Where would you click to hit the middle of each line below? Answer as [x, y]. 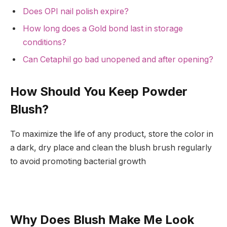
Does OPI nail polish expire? [76, 11]
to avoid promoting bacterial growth [78, 161]
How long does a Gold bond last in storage [103, 28]
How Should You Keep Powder [99, 91]
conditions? [45, 42]
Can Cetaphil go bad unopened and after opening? [118, 59]
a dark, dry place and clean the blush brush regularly [111, 147]
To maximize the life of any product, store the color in [112, 134]
